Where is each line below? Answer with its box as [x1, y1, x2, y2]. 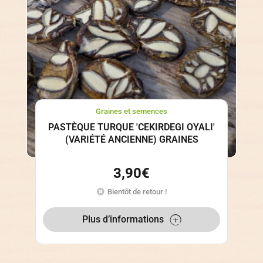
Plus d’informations [82, 214, 164, 225]
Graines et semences [96, 107, 167, 116]
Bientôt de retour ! [107, 187, 167, 197]
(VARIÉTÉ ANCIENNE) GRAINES [65, 133, 198, 145]
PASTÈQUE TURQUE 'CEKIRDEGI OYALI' [48, 121, 215, 133]
